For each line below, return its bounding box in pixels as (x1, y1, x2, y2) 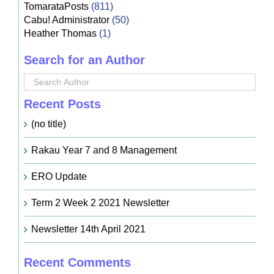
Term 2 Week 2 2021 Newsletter (31, 197, 169, 208)
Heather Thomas (23, 28, 97, 39)
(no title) (31, 118, 66, 129)
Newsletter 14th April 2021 (31, 223, 146, 234)
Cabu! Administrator (23, 14, 109, 25)
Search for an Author (23, 53, 145, 67)
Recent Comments (23, 255, 131, 269)
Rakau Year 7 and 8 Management (31, 144, 177, 155)
